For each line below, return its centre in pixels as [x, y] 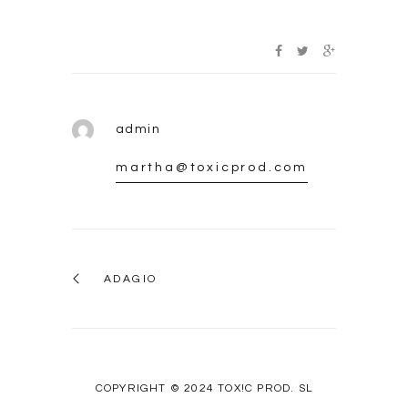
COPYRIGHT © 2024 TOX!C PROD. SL [204, 389]
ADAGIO [131, 280]
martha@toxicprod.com [211, 168]
